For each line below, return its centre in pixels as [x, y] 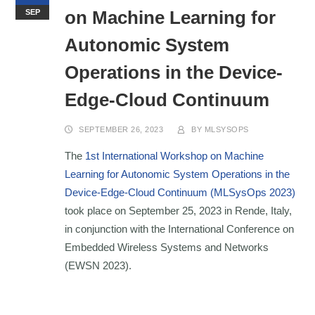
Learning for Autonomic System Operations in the [178, 174]
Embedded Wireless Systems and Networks [167, 247]
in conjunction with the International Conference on [180, 229]
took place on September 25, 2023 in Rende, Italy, [179, 211]
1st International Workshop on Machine [175, 156]
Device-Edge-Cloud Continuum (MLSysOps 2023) [180, 193]
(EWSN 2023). [98, 266]
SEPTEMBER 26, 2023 [121, 130]
